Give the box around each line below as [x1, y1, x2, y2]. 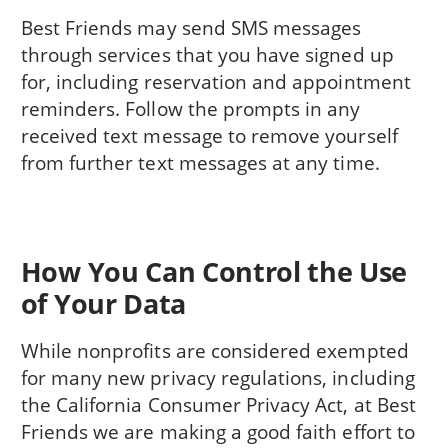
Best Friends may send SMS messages [20, 13, 362, 41]
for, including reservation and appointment [20, 67, 411, 95]
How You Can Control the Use [20, 253, 408, 291]
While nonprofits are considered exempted [20, 336, 409, 364]
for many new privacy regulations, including [20, 363, 415, 391]
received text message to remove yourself [20, 121, 398, 149]
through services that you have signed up [20, 40, 394, 68]
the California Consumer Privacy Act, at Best [20, 390, 416, 418]
